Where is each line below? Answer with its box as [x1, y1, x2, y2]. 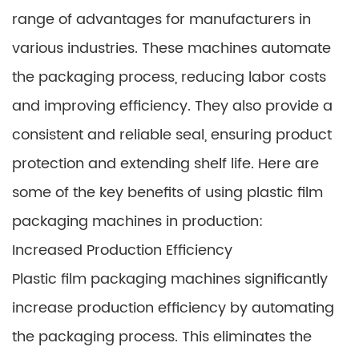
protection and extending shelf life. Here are [12, 152, 319, 175]
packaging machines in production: [12, 210, 263, 233]
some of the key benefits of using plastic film [12, 181, 323, 204]
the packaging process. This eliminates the [12, 325, 312, 349]
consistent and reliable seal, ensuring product [12, 123, 332, 147]
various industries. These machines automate [12, 37, 331, 60]
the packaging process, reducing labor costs [12, 66, 326, 89]
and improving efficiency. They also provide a [12, 95, 333, 118]
